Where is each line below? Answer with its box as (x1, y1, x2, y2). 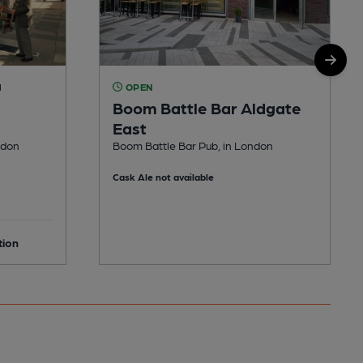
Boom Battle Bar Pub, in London (113, 138, 273, 152)
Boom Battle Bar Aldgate (113, 97, 301, 117)
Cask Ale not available (113, 170, 214, 182)
